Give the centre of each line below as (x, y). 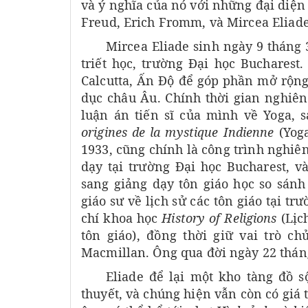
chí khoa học (122, 218)
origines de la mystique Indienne (178, 132)
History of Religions (221, 218)
